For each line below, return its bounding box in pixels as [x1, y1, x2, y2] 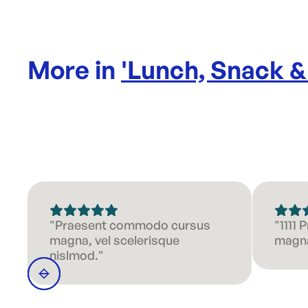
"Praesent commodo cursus [49, 217, 210, 232]
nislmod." [49, 247, 104, 263]
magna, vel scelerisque [49, 232, 179, 247]
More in [27, 54, 121, 85]
